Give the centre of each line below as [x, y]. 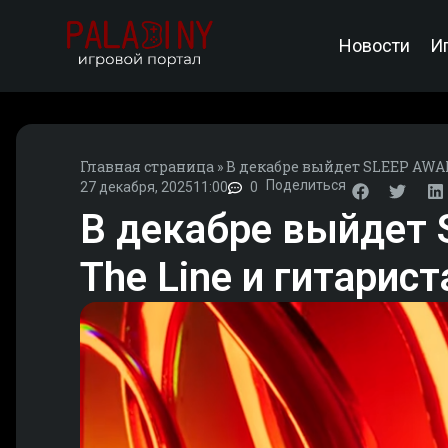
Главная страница [147, 166]
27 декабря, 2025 [136, 187]
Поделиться [306, 185]
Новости [374, 45]
